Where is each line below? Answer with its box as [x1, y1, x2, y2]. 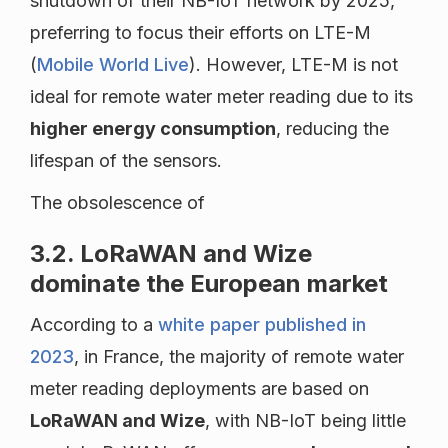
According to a [30, 314, 158, 336]
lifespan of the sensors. [30, 150, 222, 172]
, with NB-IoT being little [205, 410, 406, 432]
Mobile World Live [37, 54, 189, 76]
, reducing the [276, 118, 389, 140]
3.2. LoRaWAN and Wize [30, 239, 312, 269]
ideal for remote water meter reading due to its [30, 86, 413, 108]
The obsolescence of [30, 192, 205, 214]
